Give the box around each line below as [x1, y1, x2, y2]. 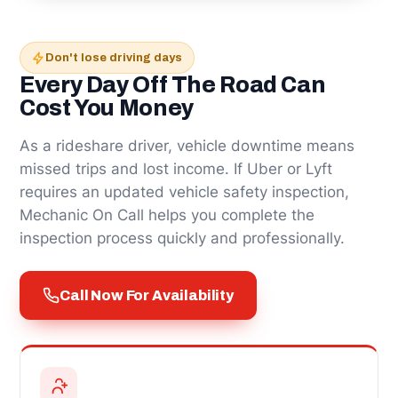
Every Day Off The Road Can [20, 73, 326, 97]
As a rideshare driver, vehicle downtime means [20, 137, 354, 155]
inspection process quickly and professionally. [20, 229, 345, 247]
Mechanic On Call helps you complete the [20, 206, 314, 224]
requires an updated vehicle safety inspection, [20, 183, 349, 201]
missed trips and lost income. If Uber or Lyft [20, 160, 332, 178]
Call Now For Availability [60, 288, 234, 303]
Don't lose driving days [45, 52, 182, 64]
